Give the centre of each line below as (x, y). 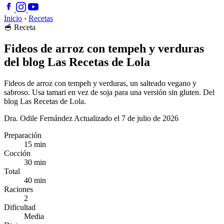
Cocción (17, 153)
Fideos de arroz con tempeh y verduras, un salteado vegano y (100, 83)
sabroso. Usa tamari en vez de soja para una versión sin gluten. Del (109, 92)
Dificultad (20, 207)
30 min (35, 162)
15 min (35, 144)
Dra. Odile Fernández (38, 118)
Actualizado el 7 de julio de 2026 (126, 118)
